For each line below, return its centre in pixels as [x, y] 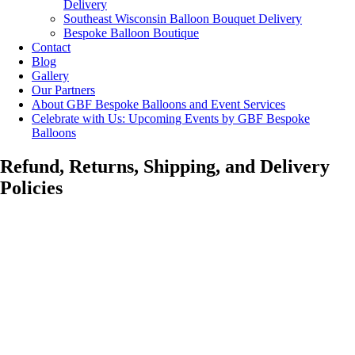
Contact [51, 47]
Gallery [50, 76]
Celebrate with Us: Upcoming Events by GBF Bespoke [171, 118]
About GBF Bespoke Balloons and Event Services [158, 104]
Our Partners [63, 90]
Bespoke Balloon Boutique [131, 33]
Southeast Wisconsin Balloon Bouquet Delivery [183, 19]
